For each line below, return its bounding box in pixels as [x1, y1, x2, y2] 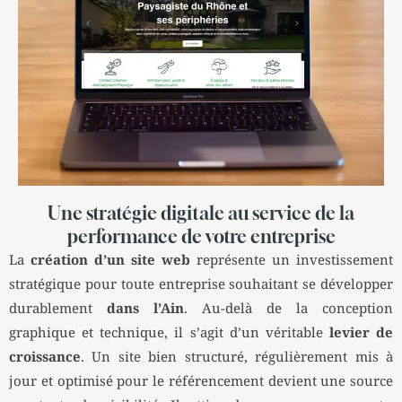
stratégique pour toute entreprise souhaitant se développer [9, 277, 393, 293]
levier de [328, 326, 393, 342]
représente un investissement [190, 253, 393, 269]
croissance [9, 350, 81, 366]
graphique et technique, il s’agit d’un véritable [9, 326, 329, 342]
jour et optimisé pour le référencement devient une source [9, 374, 393, 390]
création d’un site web [31, 253, 190, 269]
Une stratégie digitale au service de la [48, 202, 354, 225]
